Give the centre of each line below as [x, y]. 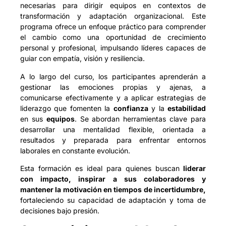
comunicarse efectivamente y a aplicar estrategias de [113, 97]
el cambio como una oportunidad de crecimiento [113, 37]
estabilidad [187, 108]
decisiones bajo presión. [60, 210]
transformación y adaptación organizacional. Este [113, 16]
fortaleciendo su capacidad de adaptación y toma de [113, 200]
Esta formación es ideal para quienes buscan [100, 168]
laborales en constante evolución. [75, 150]
